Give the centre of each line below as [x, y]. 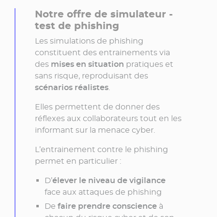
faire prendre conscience [108, 206]
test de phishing [77, 25]
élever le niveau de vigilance [109, 180]
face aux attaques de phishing [103, 192]
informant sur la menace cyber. [95, 130]
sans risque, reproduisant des [92, 76]
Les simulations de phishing [89, 41]
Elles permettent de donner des [97, 107]
